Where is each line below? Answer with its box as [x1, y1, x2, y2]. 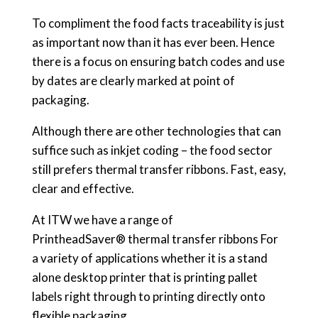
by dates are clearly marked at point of [31, 73, 235, 88]
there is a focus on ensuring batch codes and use [31, 54, 285, 69]
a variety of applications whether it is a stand [31, 251, 268, 265]
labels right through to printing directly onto [31, 289, 265, 304]
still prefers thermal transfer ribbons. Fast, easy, [31, 162, 286, 177]
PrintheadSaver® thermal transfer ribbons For [31, 231, 278, 246]
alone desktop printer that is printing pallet [31, 270, 258, 285]
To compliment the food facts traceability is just [31, 16, 285, 31]
